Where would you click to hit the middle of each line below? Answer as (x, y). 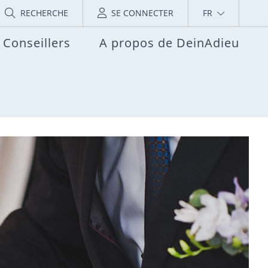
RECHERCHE (44, 13)
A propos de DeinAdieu (169, 43)
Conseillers (37, 43)
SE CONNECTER (142, 13)
